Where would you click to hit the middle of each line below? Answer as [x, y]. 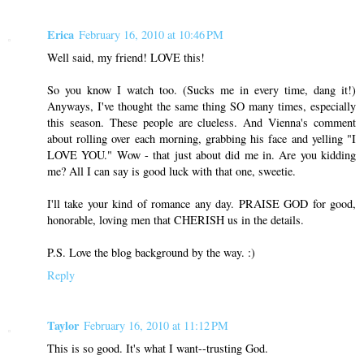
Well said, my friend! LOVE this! [126, 57]
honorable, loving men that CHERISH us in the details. [175, 219]
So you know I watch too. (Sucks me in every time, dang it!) [201, 89]
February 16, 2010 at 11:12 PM [156, 325]
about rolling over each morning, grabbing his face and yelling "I [201, 138]
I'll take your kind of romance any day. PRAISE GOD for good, [201, 203]
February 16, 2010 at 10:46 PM [151, 34]
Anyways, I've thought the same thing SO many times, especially [201, 106]
